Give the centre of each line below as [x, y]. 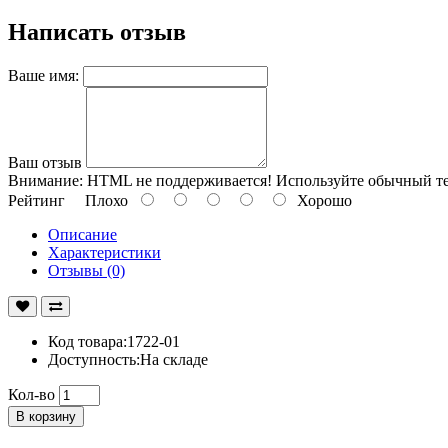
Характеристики [104, 252]
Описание [82, 234]
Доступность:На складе [128, 359]
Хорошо [320, 200]
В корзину [46, 416]
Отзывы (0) [86, 270]
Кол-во [31, 394]
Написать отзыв [97, 31]
